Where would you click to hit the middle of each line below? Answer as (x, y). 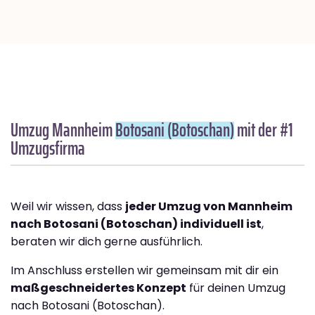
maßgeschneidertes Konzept (98, 288)
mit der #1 (264, 130)
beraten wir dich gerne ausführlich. (107, 242)
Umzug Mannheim (63, 130)
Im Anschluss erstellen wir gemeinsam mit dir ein (144, 271)
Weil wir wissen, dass (68, 207)
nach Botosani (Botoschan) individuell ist (136, 224)
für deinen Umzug (236, 288)
